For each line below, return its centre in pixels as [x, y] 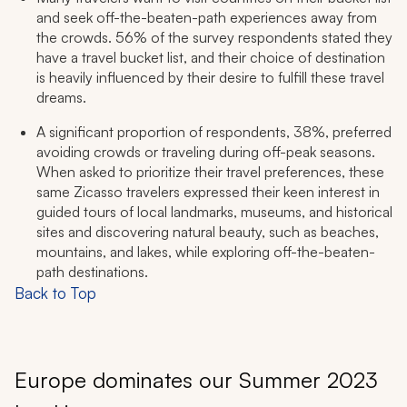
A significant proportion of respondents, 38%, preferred [214, 132]
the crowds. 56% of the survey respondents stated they [214, 38]
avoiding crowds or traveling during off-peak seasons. [206, 152]
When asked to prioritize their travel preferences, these [210, 172]
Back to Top [55, 293]
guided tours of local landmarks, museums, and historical [214, 212]
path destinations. [92, 272]
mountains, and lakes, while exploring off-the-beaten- [206, 252]
